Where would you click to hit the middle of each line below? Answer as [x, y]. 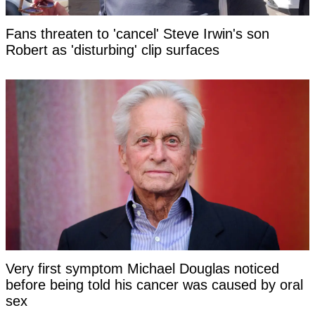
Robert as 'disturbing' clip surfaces [112, 50]
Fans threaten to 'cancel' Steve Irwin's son [137, 33]
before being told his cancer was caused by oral [154, 284]
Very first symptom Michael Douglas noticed [142, 268]
